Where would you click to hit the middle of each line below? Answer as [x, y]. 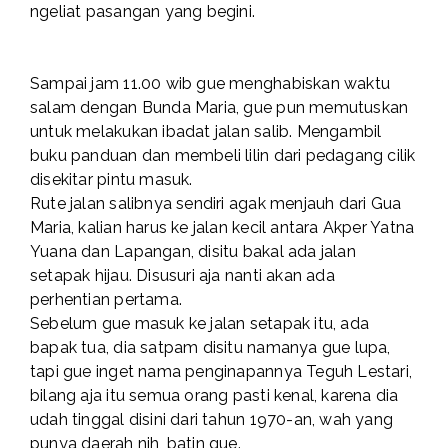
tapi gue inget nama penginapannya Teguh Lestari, [221, 372]
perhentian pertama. [106, 300]
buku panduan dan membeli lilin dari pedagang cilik [223, 156]
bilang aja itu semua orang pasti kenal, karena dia [214, 396]
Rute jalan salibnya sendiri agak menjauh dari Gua [216, 204]
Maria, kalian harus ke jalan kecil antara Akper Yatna [222, 228]
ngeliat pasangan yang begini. [143, 12]
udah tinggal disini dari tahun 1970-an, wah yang [212, 420]
